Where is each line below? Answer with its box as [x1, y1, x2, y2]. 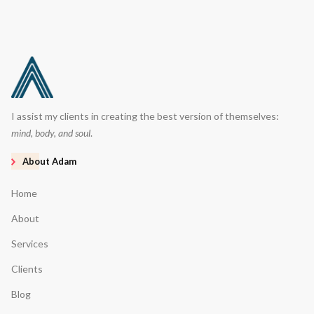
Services [11, 238, 48, 250]
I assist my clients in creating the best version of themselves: [11, 110, 279, 123]
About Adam [22, 156, 76, 168]
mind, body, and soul [11, 127, 90, 139]
